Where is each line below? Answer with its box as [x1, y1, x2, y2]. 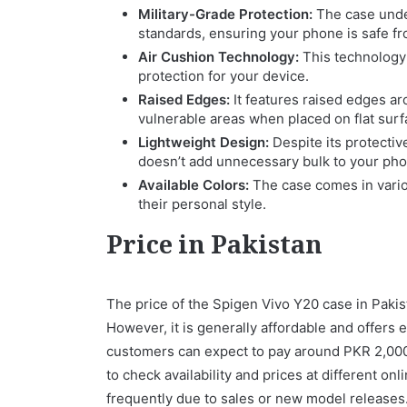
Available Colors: [138, 175, 249, 194]
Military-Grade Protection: [138, 5, 313, 23]
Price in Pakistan [106, 226, 323, 269]
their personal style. [138, 194, 266, 213]
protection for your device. [138, 66, 309, 84]
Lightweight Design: [138, 133, 269, 151]
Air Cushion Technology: [138, 47, 299, 65]
